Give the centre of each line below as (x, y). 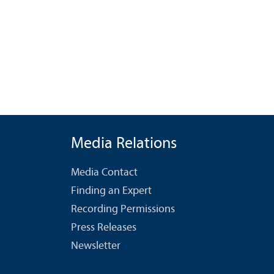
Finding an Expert (111, 191)
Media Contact (104, 172)
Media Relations (124, 144)
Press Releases (104, 228)
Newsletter (96, 246)
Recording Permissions (123, 209)
